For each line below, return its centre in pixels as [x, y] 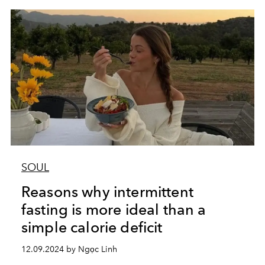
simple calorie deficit [92, 227]
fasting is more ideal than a [114, 209]
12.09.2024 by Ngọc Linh [69, 249]
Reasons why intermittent [107, 192]
